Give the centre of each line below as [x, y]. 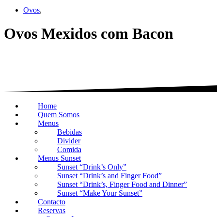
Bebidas [70, 132]
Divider [69, 140]
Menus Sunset [59, 158]
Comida [69, 149]
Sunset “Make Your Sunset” [100, 193]
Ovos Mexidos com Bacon [89, 34]
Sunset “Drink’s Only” [92, 167]
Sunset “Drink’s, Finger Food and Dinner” [122, 184]
